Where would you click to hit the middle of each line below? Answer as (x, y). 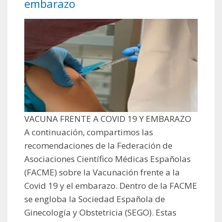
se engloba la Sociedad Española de (95, 199)
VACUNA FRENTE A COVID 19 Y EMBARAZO (108, 119)
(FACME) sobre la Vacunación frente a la (102, 172)
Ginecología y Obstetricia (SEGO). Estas (100, 213)
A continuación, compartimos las (89, 132)
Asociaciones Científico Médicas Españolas (108, 159)
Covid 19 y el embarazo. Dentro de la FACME (111, 186)
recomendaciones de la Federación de (98, 146)
